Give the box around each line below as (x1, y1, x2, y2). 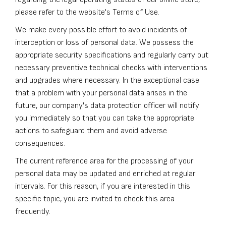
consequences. (15, 139, 65, 149)
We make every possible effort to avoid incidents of (15, 25, 187, 35)
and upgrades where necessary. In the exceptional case (15, 76, 199, 86)
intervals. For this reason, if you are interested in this (15, 182, 190, 192)
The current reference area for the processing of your (15, 156, 193, 166)
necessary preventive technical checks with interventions (15, 63, 207, 73)
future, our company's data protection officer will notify (15, 101, 199, 111)
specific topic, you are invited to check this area (15, 194, 175, 204)
